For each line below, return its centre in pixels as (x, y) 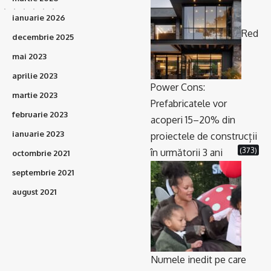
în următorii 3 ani (187, 153)
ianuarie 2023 (38, 134)
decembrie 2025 (43, 37)
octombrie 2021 (41, 153)
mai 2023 (29, 57)
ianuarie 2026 (39, 18)
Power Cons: (178, 87)
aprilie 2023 (35, 76)
